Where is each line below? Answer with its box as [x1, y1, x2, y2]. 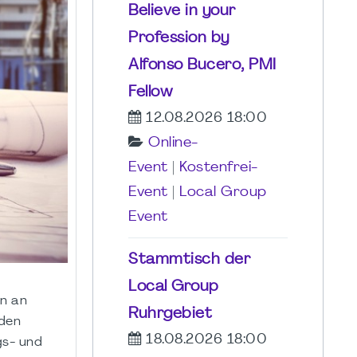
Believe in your [128, 2, 236, 19]
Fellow [128, 84, 172, 100]
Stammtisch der [128, 251, 250, 268]
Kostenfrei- [179, 160, 258, 175]
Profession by [128, 29, 229, 46]
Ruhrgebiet [128, 305, 212, 322]
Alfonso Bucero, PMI [128, 57, 277, 73]
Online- [148, 135, 198, 150]
